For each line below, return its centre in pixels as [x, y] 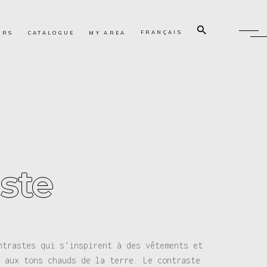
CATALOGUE [51, 33]
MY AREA [108, 33]
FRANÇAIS [161, 32]
